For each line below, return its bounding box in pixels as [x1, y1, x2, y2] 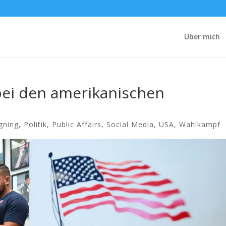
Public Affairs [52, 120, 101, 129]
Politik [24, 120, 47, 129]
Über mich [184, 31, 220, 41]
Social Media [106, 120, 154, 129]
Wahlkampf [179, 120, 220, 129]
